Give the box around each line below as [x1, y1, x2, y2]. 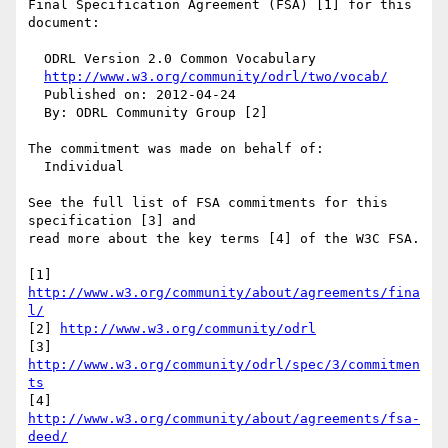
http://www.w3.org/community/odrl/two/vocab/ [44, 69, 388, 85]
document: [28, 15, 100, 31]
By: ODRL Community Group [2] [28, 105, 44, 121]
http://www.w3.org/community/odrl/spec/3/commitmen [28, 357, 420, 373]
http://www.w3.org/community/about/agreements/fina [28, 285, 420, 301]
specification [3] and [28, 213, 204, 229]
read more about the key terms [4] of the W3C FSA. [28, 231, 420, 247]
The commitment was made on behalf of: [28, 141, 324, 157]
